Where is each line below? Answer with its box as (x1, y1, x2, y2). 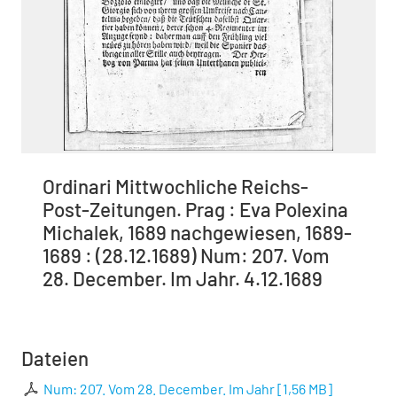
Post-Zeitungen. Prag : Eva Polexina (43, 197, 348, 221)
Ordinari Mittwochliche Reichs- (43, 174, 308, 198)
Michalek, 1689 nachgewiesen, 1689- (43, 220, 352, 244)
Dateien (21, 346, 89, 370)
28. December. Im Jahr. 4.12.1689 (43, 266, 323, 290)
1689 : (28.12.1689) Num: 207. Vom (43, 243, 330, 267)
